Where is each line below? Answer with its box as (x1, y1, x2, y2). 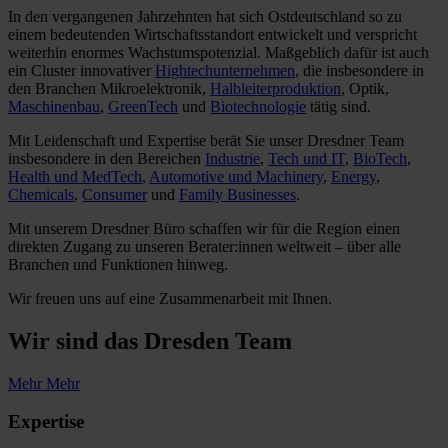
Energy (331, 167, 376, 185)
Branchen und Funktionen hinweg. (8, 255, 228, 273)
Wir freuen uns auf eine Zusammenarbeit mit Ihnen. (8, 289, 332, 307)
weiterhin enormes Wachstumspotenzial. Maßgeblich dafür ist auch (8, 43, 429, 61)
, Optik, (341, 79, 389, 97)
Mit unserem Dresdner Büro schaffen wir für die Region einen (8, 219, 400, 237)
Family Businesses (179, 185, 296, 203)
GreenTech (108, 97, 178, 115)
